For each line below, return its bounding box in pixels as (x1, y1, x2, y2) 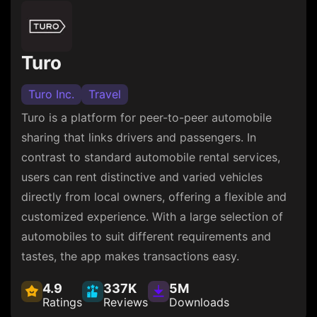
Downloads (169, 295, 229, 309)
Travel (88, 87, 121, 101)
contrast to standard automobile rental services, (21, 150, 280, 164)
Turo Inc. (28, 87, 74, 101)
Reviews (103, 295, 148, 309)
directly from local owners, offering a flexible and (21, 190, 287, 204)
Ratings (42, 295, 82, 309)
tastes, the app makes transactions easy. (21, 249, 239, 263)
